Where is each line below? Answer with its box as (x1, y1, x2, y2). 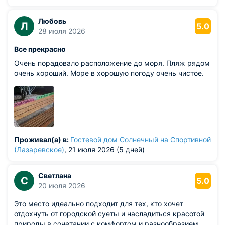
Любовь (38, 17, 66, 25)
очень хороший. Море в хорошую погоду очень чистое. (14, 69, 204, 77)
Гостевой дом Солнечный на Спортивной (70, 135, 211, 144)
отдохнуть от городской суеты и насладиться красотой (14, 209, 204, 218)
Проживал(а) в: (14, 135, 70, 144)
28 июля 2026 (38, 27, 85, 35)
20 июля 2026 (38, 181, 85, 190)
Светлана (38, 171, 71, 180)
